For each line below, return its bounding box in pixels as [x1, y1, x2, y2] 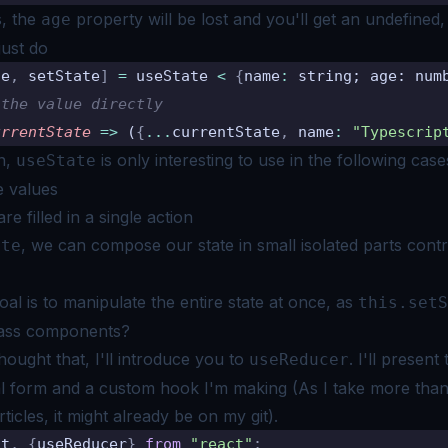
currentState [172, 122, 280, 141]
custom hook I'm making [99, 377, 292, 398]
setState [19, 66, 100, 85]
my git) [223, 405, 274, 426]
